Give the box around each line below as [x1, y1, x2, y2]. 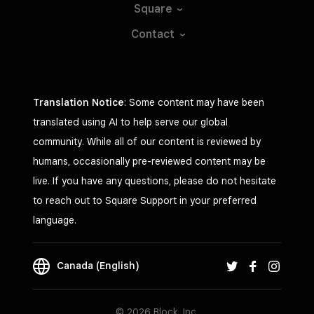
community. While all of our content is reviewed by [33, 136, 261, 147]
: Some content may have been [124, 97, 264, 108]
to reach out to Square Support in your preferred [33, 195, 257, 206]
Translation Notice [33, 97, 124, 108]
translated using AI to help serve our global [33, 116, 228, 128]
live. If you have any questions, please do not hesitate [33, 175, 276, 186]
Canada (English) [57, 259, 139, 271]
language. [33, 214, 76, 226]
